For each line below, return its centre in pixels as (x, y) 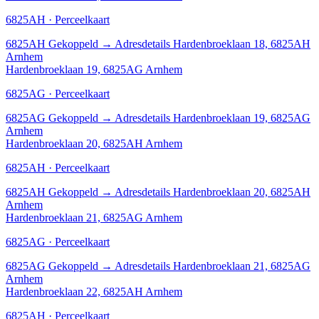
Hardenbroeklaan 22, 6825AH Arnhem (94, 291)
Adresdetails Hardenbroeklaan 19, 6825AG (213, 117)
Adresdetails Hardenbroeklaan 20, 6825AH (213, 192)
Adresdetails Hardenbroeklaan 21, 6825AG (213, 266)
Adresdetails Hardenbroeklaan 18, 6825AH (213, 43)
